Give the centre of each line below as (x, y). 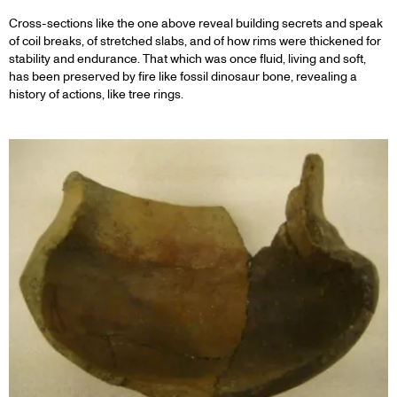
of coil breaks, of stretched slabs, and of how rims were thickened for (195, 42)
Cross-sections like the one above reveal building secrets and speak (196, 24)
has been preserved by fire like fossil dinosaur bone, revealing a (183, 77)
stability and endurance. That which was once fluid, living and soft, (187, 59)
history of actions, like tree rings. (96, 95)
